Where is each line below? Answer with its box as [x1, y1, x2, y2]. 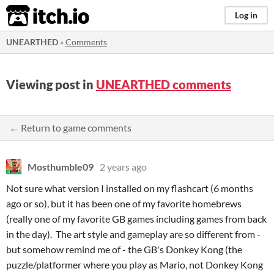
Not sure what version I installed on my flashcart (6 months [6, 182, 253, 194]
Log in [235, 10, 257, 20]
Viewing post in [6, 77, 96, 92]
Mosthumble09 [28, 161, 94, 172]
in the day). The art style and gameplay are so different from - [6, 228, 261, 240]
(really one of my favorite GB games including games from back [6, 213, 267, 224]
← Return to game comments [9, 122, 131, 133]
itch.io [6, 4, 59, 28]
